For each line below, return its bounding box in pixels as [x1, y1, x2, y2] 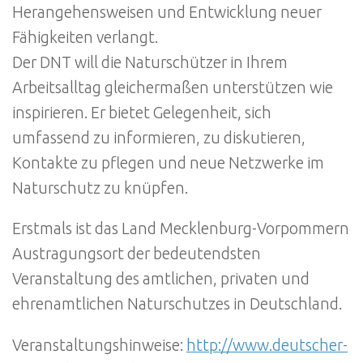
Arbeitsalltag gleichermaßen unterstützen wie [12, 78, 333, 96]
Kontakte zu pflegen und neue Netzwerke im [12, 153, 324, 172]
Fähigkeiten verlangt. [12, 28, 158, 46]
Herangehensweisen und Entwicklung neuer [12, 2, 322, 21]
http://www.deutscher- [186, 335, 348, 354]
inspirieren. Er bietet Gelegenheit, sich [12, 103, 271, 122]
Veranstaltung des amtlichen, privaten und [12, 270, 310, 288]
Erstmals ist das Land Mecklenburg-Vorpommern [12, 220, 349, 238]
